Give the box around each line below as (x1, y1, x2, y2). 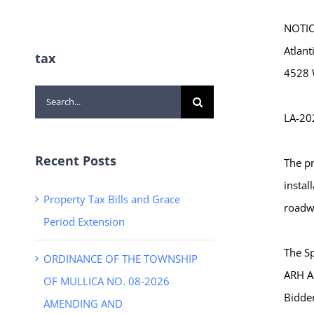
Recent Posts (35, 151, 116, 169)
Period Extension (43, 214, 125, 228)
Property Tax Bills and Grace (43, 191, 180, 206)
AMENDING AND (43, 296, 123, 310)
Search (34, 88, 67, 103)
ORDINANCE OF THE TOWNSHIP (43, 251, 198, 266)
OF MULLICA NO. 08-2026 (43, 273, 170, 288)
